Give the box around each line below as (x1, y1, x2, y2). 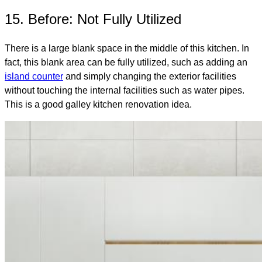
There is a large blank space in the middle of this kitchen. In (5, 43, 249, 53)
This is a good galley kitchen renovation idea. (5, 99, 192, 109)
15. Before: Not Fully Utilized (5, 11, 181, 27)
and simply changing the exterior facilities (63, 71, 236, 81)
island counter (5, 71, 63, 81)
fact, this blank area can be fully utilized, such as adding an (5, 57, 247, 67)
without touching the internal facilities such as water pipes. (5, 85, 244, 95)
